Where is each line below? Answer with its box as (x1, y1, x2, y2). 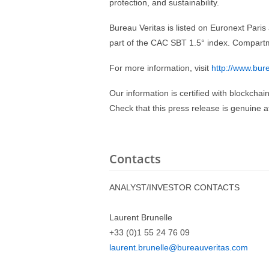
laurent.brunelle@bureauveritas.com (109, 243, 248, 252)
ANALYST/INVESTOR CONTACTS (109, 183, 240, 192)
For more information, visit (109, 63, 211, 73)
